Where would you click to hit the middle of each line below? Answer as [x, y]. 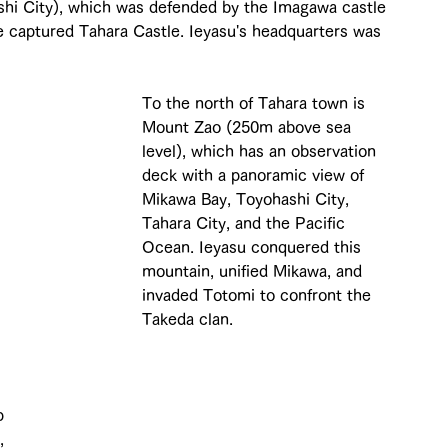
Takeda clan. [187, 318]
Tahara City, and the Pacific [246, 222]
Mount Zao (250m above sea [249, 126]
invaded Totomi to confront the [259, 294]
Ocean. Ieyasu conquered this [254, 246]
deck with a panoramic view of [255, 174]
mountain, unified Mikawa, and [254, 270]
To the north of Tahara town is [256, 102]
